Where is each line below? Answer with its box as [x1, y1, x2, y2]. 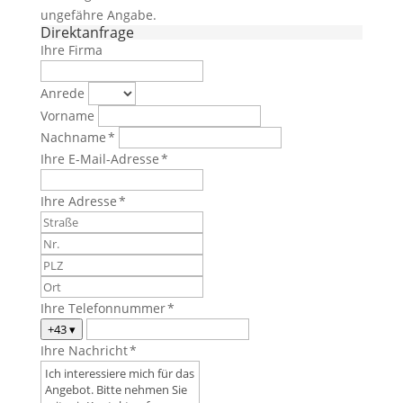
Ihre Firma [40, 41, 103, 58]
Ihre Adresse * [40, 193, 126, 210]
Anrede [40, 85, 85, 102]
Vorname [40, 107, 94, 124]
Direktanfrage [40, 22, 134, 42]
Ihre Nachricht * [40, 342, 137, 359]
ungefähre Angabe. [40, 6, 157, 23]
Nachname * [40, 129, 115, 146]
